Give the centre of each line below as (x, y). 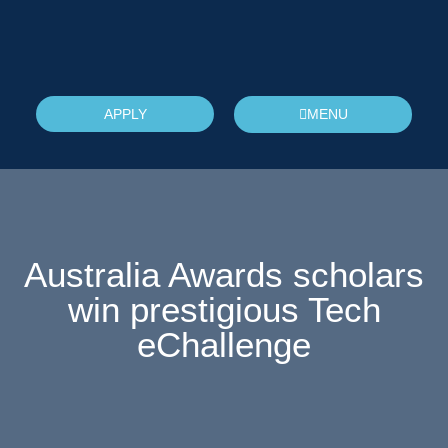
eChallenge (224, 344)
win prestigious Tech (224, 309)
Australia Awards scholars (224, 274)
